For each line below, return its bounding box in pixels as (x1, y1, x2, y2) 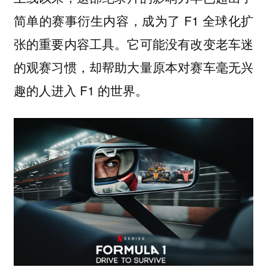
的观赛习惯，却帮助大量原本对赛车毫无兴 (13, 57, 254, 76)
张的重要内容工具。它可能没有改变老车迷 (13, 34, 254, 52)
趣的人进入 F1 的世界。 (13, 80, 148, 99)
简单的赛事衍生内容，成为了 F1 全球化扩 (13, 11, 254, 29)
